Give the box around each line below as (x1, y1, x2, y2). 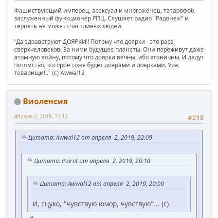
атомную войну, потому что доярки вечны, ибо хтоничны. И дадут (14, 53, 204, 61)
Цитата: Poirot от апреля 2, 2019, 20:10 (34, 156, 150, 165)
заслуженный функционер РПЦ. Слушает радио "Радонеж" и (14, 14, 189, 22)
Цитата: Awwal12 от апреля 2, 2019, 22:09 (28, 133, 152, 142)
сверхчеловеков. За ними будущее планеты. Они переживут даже (14, 45, 204, 54)
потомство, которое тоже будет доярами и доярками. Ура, (14, 60, 180, 69)
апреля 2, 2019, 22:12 (14, 112, 68, 120)
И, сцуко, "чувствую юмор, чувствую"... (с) (33, 199, 169, 208)
